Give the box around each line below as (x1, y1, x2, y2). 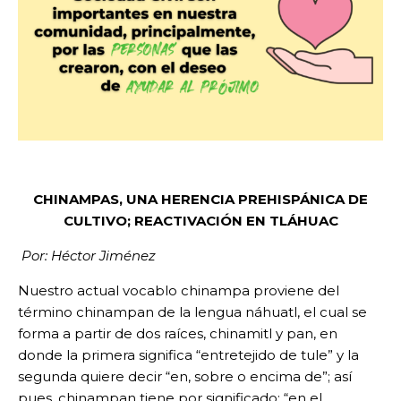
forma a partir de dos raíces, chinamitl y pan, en (18, 325, 337, 343)
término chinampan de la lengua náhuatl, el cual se (18, 303, 367, 321)
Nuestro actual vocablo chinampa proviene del (18, 282, 339, 300)
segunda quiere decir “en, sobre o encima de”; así (18, 368, 352, 386)
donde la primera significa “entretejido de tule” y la (18, 346, 359, 364)
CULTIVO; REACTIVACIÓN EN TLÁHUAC (63, 212, 338, 230)
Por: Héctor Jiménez (21, 247, 156, 265)
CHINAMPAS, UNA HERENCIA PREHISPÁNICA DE (33, 191, 368, 209)
